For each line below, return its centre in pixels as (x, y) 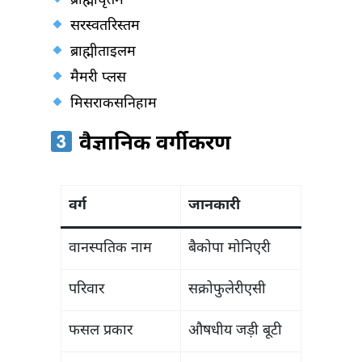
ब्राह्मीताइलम (101, 53)
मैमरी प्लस (96, 78)
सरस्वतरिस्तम (103, 27)
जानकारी (214, 206)
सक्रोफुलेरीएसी (227, 290)
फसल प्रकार (101, 331)
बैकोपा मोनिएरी (229, 249)
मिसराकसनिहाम (111, 104)
